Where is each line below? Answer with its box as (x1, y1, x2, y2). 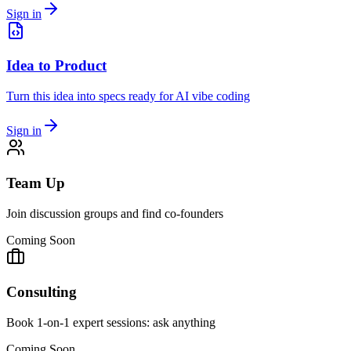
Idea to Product (6, 57, 107, 74)
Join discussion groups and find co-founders (6, 206, 223, 220)
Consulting (6, 284, 77, 301)
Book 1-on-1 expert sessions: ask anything (6, 316, 215, 330)
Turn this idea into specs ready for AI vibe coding (6, 89, 250, 103)
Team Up (6, 174, 65, 191)
